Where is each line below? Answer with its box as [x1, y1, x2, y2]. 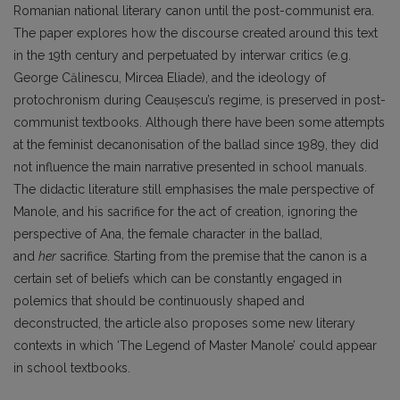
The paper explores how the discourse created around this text [13, 26, 378, 41]
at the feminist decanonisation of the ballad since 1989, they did [13, 137, 379, 153]
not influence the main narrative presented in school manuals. [13, 160, 367, 175]
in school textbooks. [13, 361, 130, 376]
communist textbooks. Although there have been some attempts [13, 115, 385, 130]
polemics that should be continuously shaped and [13, 294, 304, 309]
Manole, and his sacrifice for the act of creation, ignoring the [13, 204, 357, 220]
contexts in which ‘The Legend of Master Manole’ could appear [13, 338, 377, 354]
